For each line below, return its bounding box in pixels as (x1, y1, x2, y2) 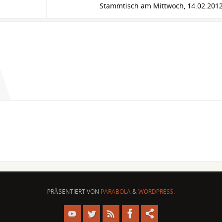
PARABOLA (101, 187, 131, 196)
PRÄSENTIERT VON (47, 187, 101, 196)
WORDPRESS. (138, 187, 175, 196)
